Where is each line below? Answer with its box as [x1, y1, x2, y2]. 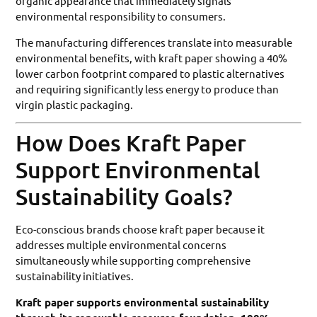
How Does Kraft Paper [16, 129, 247, 157]
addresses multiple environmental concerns [16, 238, 227, 252]
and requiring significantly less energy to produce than [16, 81, 279, 96]
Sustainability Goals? [16, 183, 234, 211]
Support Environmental [16, 156, 261, 184]
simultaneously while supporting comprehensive [16, 253, 251, 267]
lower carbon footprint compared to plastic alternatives [16, 66, 285, 80]
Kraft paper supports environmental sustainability [16, 294, 270, 309]
